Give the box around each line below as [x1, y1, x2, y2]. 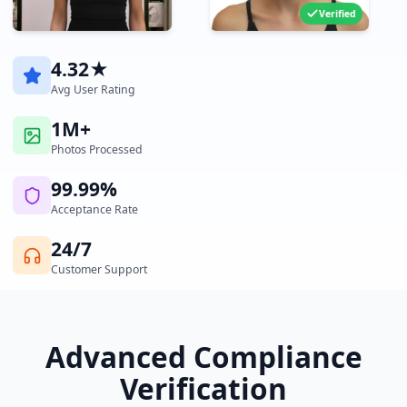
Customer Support [51, 262, 147, 277]
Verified [319, 6, 356, 20]
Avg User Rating [51, 82, 135, 97]
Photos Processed [51, 142, 143, 157]
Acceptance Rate [51, 202, 138, 217]
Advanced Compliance [45, 337, 362, 376]
